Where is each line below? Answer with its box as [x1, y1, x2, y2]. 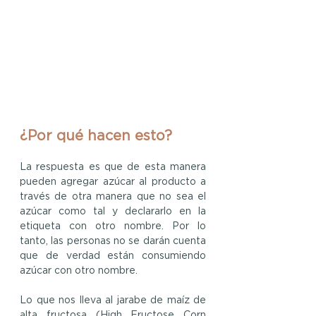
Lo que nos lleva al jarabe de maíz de [20, 296, 206, 306]
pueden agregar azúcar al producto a [20, 177, 206, 188]
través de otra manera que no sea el [20, 192, 206, 202]
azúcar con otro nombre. [20, 266, 138, 276]
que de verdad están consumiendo [20, 251, 206, 262]
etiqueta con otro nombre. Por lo [20, 221, 206, 232]
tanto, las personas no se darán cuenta [20, 236, 206, 247]
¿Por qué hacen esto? [20, 129, 172, 144]
